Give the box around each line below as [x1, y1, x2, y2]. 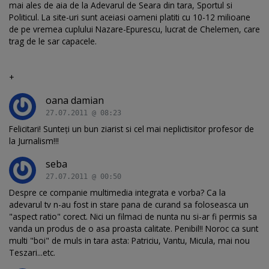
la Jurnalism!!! [9, 134, 59, 147]
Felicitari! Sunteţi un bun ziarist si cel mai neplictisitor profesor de [9, 122, 254, 134]
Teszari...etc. [9, 246, 55, 258]
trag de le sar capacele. [9, 35, 97, 47]
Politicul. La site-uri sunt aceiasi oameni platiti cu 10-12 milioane [9, 11, 250, 23]
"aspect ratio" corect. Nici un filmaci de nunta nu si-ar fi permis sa [9, 210, 257, 222]
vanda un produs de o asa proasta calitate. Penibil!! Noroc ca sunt [9, 222, 258, 234]
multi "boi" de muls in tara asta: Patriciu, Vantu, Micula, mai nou [9, 234, 250, 246]
